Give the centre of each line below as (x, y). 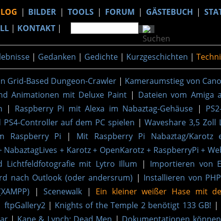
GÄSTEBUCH (169, 12)
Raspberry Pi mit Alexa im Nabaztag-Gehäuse (104, 108)
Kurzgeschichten (157, 57)
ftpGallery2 (25, 205)
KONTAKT (36, 28)
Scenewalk (63, 191)
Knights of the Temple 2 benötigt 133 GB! (133, 205)
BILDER (42, 12)
